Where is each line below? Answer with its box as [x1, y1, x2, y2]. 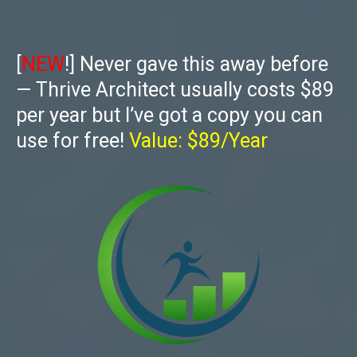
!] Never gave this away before [65, 53, 328, 76]
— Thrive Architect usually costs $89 [16, 78, 334, 102]
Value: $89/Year [129, 129, 268, 153]
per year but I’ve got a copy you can [16, 104, 323, 127]
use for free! [16, 129, 129, 153]
